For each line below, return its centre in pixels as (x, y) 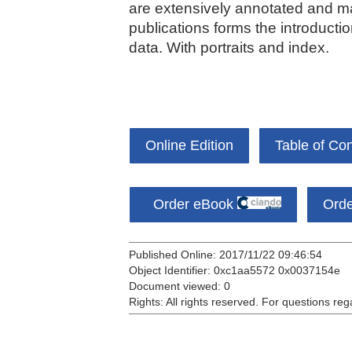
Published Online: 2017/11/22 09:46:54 (225, 255)
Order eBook (191, 204)
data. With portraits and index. (229, 48)
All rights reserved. (212, 302)
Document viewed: (176, 286)
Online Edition (189, 145)
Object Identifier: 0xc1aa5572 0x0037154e (235, 270)
